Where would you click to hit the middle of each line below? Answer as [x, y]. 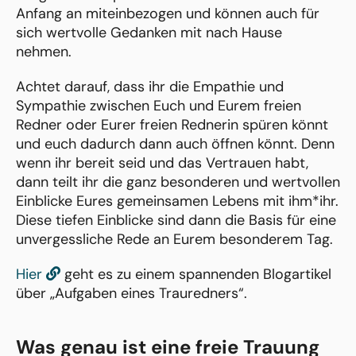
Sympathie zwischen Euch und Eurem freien [159, 106]
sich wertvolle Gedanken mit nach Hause [149, 33]
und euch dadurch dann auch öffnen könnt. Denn [175, 144]
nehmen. [44, 52]
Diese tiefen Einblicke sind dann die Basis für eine [176, 221]
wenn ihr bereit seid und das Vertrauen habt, [162, 163]
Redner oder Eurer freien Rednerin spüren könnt [172, 125]
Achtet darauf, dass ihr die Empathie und [150, 87]
